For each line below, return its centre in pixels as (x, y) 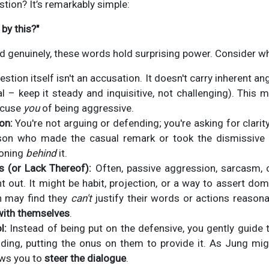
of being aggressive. (86, 108)
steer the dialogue (85, 258)
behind (41, 153)
